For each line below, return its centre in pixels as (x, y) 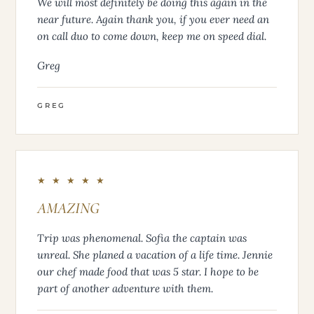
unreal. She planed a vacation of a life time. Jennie (155, 254)
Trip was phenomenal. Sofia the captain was (142, 238)
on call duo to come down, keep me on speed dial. (152, 36)
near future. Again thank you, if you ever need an (153, 19)
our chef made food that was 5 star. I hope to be (148, 271)
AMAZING (68, 208)
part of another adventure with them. (125, 288)
